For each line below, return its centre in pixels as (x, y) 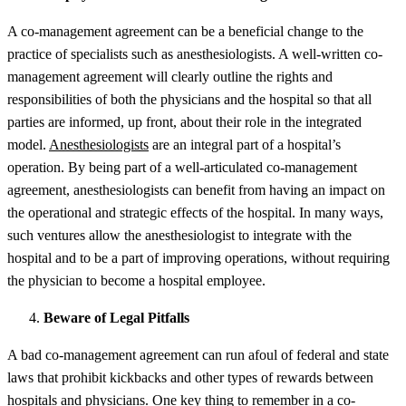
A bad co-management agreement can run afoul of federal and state (198, 354)
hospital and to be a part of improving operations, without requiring (198, 257)
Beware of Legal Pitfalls (116, 317)
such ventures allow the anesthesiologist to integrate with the (179, 235)
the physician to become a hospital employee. (136, 280)
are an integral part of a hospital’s (245, 144)
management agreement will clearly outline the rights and (170, 76)
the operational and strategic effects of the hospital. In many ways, (195, 212)
